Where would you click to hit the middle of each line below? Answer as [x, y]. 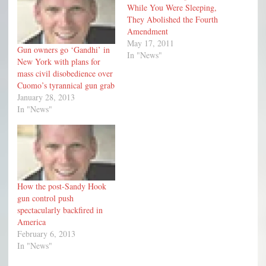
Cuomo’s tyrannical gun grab [66, 85]
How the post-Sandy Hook [62, 186]
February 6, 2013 [46, 234]
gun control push [45, 198]
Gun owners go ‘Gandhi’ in [64, 49]
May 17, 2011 [151, 43]
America [31, 222]
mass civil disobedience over [65, 73]
